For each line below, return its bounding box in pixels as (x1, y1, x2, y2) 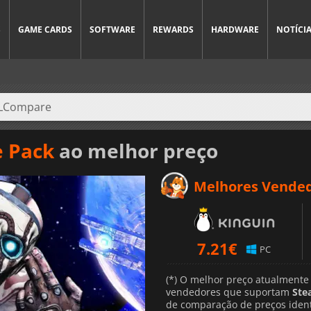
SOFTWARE (90, 24, 135, 35)
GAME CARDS (18, 24, 72, 35)
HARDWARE (211, 24, 259, 35)
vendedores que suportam (166, 285, 292, 299)
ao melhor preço (54, 137, 218, 164)
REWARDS (153, 24, 194, 35)
